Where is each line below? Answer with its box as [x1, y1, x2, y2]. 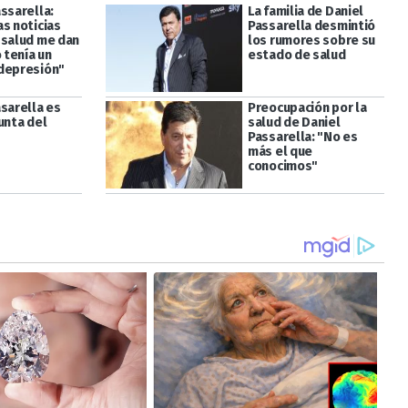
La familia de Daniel [247, 3, 364, 19]
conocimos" [247, 158, 319, 175]
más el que [247, 144, 313, 160]
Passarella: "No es [247, 129, 358, 146]
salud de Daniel [247, 115, 341, 131]
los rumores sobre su [247, 32, 376, 48]
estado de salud [247, 46, 346, 63]
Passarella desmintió [247, 17, 376, 34]
